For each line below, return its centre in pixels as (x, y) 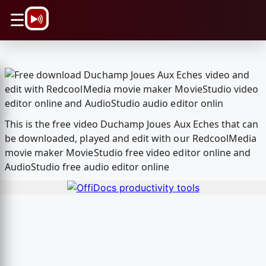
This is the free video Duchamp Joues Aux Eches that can (132, 124)
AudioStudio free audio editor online (87, 167)
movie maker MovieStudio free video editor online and (128, 153)
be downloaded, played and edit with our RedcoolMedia (131, 139)
